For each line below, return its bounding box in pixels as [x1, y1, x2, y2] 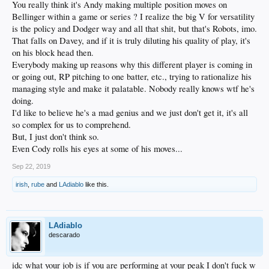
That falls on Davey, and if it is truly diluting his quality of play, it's [12, 34, 250, 46]
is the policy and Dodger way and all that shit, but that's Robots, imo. [12, 22, 257, 34]
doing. [12, 94, 34, 106]
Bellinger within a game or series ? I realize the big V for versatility [12, 10, 255, 22]
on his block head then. [12, 46, 94, 58]
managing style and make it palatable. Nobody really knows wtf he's [12, 82, 255, 94]
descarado [49, 231, 80, 238]
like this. [83, 180, 109, 188]
